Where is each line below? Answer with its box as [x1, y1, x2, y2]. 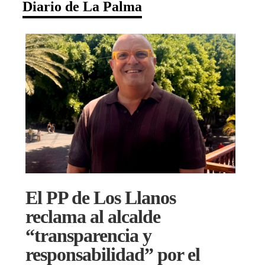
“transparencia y [25, 224, 151, 246]
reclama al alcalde [25, 205, 160, 227]
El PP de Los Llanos [25, 186, 176, 208]
